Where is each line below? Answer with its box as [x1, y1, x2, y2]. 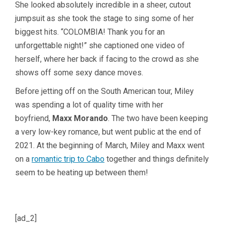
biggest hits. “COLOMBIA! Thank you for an [15, 27, 165, 37]
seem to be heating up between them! [15, 167, 148, 177]
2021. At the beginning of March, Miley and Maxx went [15, 140, 204, 150]
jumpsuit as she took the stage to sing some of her [15, 13, 194, 23]
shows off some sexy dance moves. [15, 67, 143, 77]
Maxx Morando [52, 113, 108, 123]
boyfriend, [15, 113, 52, 123]
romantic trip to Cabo [32, 154, 104, 164]
